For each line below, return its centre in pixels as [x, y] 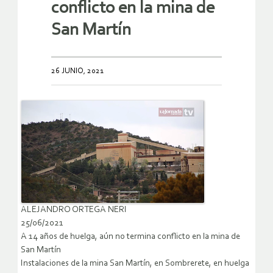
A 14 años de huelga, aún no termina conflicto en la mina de [130, 237]
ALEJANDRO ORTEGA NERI [74, 210]
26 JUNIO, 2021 [77, 71]
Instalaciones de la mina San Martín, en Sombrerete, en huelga [135, 264]
